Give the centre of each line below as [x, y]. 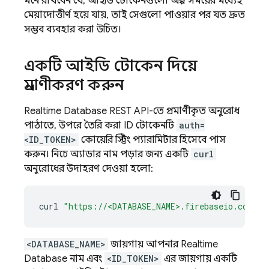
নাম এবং [86, 259]
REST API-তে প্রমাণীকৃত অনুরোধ [173, 111]
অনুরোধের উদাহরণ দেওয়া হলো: [89, 169]
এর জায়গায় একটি [199, 259]
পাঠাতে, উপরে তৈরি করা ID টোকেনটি [100, 125]
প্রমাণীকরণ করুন [74, 85]
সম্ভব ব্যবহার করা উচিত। [73, 29]
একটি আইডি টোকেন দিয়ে [111, 65]
